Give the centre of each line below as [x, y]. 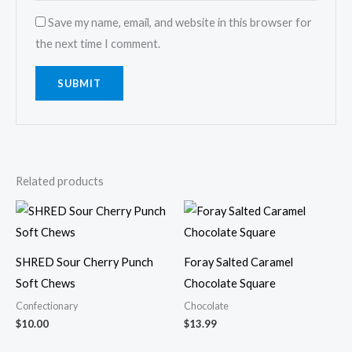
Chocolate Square [230, 284]
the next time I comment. [98, 44]
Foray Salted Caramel [238, 262]
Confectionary [47, 306]
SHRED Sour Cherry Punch [84, 262]
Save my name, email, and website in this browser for [180, 23]
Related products [60, 181]
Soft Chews [46, 284]
